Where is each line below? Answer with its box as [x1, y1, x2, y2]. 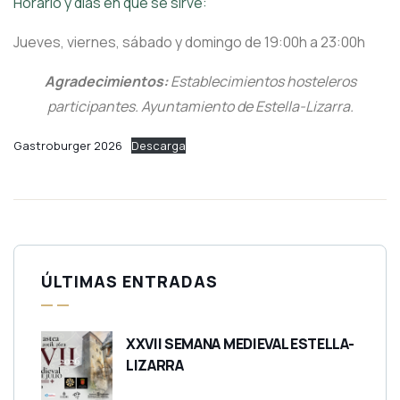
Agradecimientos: [44, 71, 168, 92]
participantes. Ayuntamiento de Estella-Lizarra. [46, 96, 354, 117]
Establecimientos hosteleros [167, 71, 356, 92]
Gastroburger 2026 [13, 137, 122, 154]
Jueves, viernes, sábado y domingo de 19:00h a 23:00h [13, 32, 365, 53]
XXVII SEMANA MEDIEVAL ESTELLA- [126, 334, 354, 354]
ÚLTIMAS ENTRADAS [41, 271, 218, 293]
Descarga [130, 137, 186, 154]
